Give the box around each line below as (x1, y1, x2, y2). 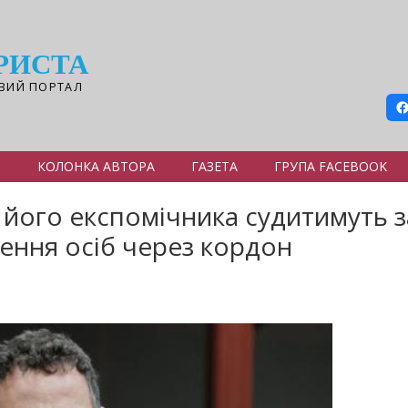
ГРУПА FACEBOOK (274, 158, 387, 175)
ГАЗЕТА (191, 158, 238, 175)
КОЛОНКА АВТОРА (37, 158, 155, 175)
